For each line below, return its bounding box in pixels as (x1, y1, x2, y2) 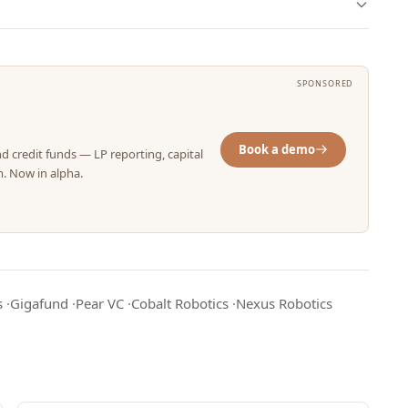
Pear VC (76, 294, 124, 312)
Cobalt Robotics (131, 294, 229, 312)
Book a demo (239, 140, 316, 158)
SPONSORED (297, 77, 354, 89)
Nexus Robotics (236, 294, 332, 312)
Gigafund (10, 294, 68, 312)
